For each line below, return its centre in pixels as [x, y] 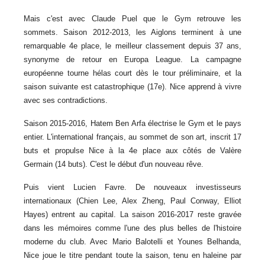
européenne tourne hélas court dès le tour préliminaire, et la [132, 73]
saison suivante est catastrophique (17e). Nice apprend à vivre [132, 87]
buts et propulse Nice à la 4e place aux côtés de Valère [132, 151]
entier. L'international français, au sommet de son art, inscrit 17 [132, 137]
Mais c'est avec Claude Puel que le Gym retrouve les [132, 19]
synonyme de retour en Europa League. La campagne [132, 59]
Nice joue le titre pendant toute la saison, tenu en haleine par [132, 255]
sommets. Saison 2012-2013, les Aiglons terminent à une [132, 32]
